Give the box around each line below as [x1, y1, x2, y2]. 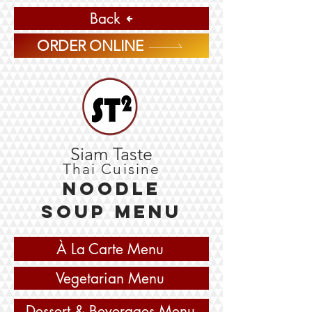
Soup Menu [41, 200, 182, 223]
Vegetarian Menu [56, 269, 164, 288]
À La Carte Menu [56, 240, 164, 258]
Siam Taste [70, 143, 153, 164]
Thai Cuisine [62, 160, 161, 178]
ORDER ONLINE [37, 37, 143, 54]
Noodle [62, 177, 161, 200]
